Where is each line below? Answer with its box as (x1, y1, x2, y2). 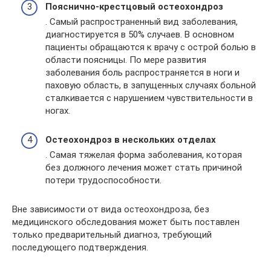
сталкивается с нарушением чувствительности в (45, 93, 253, 103)
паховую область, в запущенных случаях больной (45, 80, 256, 91)
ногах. (45, 105, 70, 116)
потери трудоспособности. (45, 175, 162, 186)
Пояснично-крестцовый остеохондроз (45, 1, 223, 12)
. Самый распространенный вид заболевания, (45, 16, 238, 27)
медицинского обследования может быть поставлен (12, 217, 240, 227)
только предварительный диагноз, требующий (12, 229, 212, 240)
